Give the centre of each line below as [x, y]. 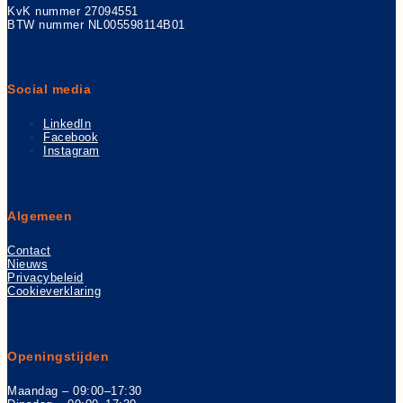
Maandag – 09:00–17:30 [75, 390]
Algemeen [40, 215]
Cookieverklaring [54, 291]
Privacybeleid [45, 278]
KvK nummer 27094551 [73, 11]
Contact [29, 251]
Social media [49, 89]
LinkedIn [67, 124]
